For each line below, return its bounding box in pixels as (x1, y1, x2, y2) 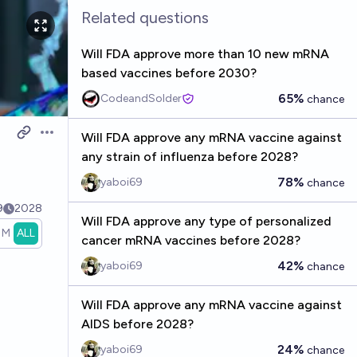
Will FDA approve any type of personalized (80, 214, 331, 229)
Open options (37, 132, 118, 148)
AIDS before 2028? (80, 316, 194, 331)
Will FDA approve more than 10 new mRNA (80, 46, 329, 61)
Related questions (80, 8, 209, 27)
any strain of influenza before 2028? (80, 149, 298, 164)
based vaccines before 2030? (80, 65, 257, 80)
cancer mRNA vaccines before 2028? (80, 233, 300, 248)
